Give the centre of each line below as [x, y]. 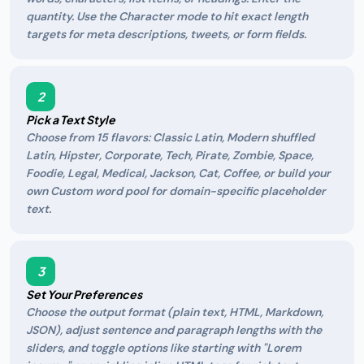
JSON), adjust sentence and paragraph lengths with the [174, 330]
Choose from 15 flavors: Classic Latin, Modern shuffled [170, 137]
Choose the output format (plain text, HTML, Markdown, [175, 312]
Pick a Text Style [71, 119]
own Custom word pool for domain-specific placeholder [176, 191]
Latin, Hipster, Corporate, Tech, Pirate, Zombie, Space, [170, 155]
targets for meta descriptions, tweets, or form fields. [166, 34]
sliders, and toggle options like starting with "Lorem [164, 348]
